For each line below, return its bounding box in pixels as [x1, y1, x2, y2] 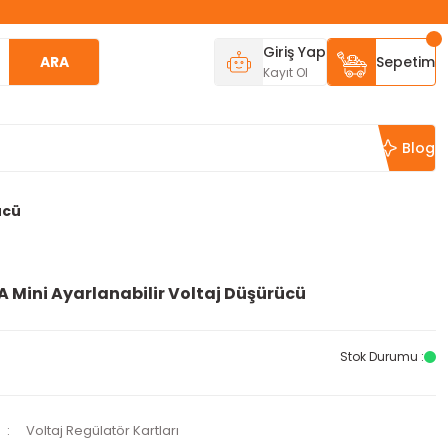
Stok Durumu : [340, 348, 424, 365]
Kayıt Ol [263, 64, 308, 81]
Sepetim [376, 52, 435, 72]
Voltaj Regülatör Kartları [26, 421, 180, 440]
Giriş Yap [263, 42, 326, 62]
